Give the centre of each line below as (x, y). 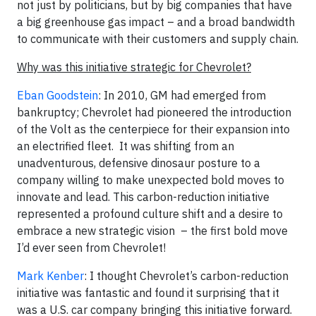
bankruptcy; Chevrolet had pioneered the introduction (154, 113)
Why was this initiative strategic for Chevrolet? (134, 67)
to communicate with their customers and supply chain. (158, 39)
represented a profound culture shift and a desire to (150, 214)
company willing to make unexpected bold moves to (151, 180)
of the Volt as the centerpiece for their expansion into (153, 129)
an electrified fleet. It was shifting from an (126, 146)
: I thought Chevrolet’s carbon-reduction (186, 276)
